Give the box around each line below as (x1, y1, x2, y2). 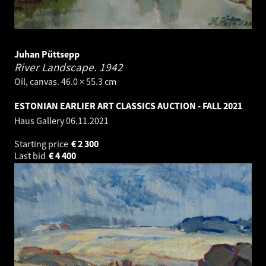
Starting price (14, 137, 70, 150)
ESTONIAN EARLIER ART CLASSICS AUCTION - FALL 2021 (14, 99, 242, 112)
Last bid (14, 149, 47, 161)
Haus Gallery (14, 114, 66, 126)
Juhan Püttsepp (14, 47, 80, 60)
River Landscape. (14, 59, 99, 74)
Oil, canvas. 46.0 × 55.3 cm (14, 75, 116, 87)
